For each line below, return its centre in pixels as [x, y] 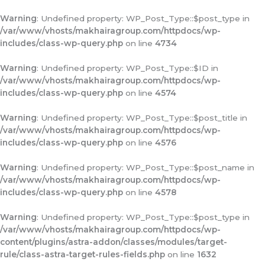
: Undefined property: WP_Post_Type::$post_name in [146, 167]
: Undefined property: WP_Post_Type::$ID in [127, 68]
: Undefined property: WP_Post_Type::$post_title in [142, 118]
